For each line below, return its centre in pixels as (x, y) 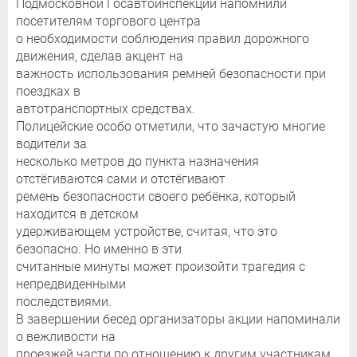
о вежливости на (66, 337)
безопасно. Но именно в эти (99, 249)
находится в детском (77, 214)
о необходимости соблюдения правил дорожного (163, 39)
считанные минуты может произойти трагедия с (161, 267)
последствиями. (64, 302)
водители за (51, 144)
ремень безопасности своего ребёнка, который (156, 197)
